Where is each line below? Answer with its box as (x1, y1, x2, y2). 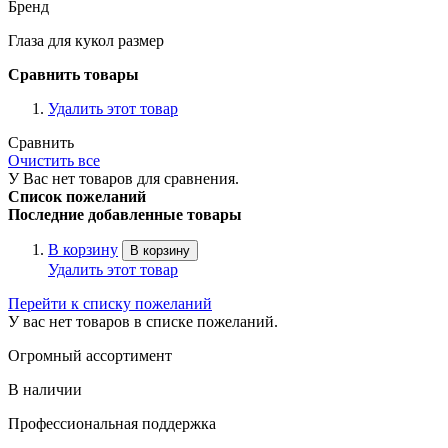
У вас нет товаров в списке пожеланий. (8, 312, 278, 330)
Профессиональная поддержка (8, 414, 216, 432)
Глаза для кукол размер (8, 31, 164, 49)
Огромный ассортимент (8, 346, 172, 364)
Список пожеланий (8, 187, 146, 205)
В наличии (8, 380, 82, 398)
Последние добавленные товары (8, 205, 242, 223)
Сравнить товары (8, 65, 139, 83)
